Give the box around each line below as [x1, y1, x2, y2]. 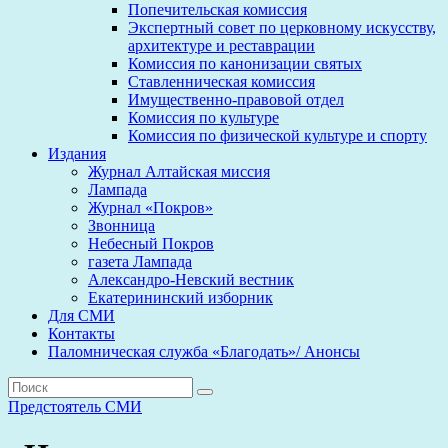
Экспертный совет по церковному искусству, [128, 19, 436, 36]
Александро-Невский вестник [88, 271, 294, 288]
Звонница [88, 217, 155, 234]
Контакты [48, 325, 115, 342]
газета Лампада [88, 253, 192, 270]
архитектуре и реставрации [128, 37, 315, 54]
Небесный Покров [88, 235, 214, 252]
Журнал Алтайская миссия [88, 163, 270, 180]
